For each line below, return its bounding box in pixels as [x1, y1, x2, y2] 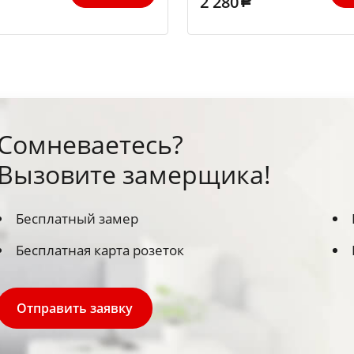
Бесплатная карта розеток [16, 240, 185, 259]
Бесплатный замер [16, 209, 139, 228]
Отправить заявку [17, 299, 134, 317]
